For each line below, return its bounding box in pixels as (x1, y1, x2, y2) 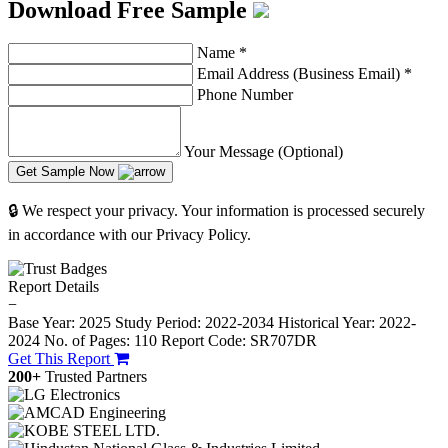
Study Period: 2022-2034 (115, 314, 274, 332)
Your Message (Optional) (184, 143, 343, 161)
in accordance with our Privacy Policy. (8, 226, 251, 244)
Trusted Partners (45, 368, 147, 386)
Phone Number (197, 86, 293, 104)
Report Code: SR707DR (161, 332, 317, 350)
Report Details (8, 278, 99, 296)
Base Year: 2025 (8, 314, 115, 332)
